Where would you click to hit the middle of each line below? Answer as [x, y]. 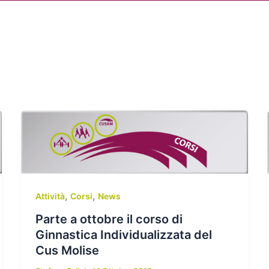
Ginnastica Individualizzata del [123, 234]
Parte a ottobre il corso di [109, 219]
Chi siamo [95, 24]
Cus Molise [67, 250]
